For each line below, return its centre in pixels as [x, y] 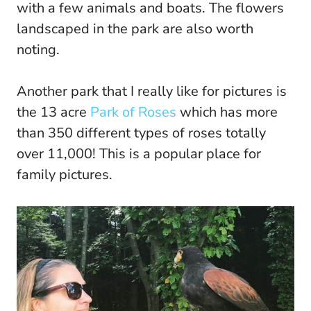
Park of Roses [135, 112]
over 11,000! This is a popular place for [139, 153]
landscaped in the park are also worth [135, 28]
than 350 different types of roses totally [141, 133]
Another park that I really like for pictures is [152, 91]
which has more [229, 112]
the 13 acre [53, 112]
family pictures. [65, 174]
